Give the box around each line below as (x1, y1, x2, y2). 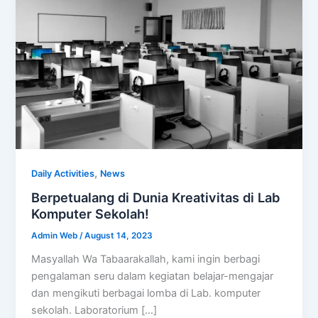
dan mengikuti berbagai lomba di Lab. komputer (31, 287, 261, 300)
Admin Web (31, 231, 80, 241)
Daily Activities (31, 168, 95, 179)
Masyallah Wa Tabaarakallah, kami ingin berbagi (31, 253, 261, 266)
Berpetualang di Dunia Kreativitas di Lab (31, 190, 280, 206)
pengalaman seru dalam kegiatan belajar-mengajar (31, 270, 274, 283)
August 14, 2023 (84, 231, 153, 241)
